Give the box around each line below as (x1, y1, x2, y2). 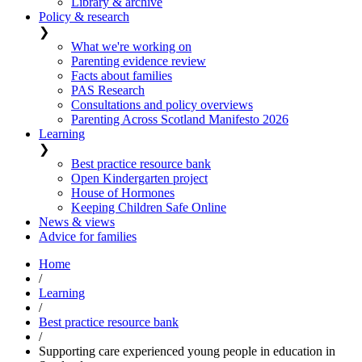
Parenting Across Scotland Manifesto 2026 (71, 112, 288, 126)
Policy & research (39, 9, 129, 23)
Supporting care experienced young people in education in (39, 343, 335, 358)
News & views (39, 214, 115, 229)
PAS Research (71, 82, 145, 97)
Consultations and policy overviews (71, 97, 253, 112)
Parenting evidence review (71, 53, 206, 68)
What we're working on (71, 39, 192, 53)
